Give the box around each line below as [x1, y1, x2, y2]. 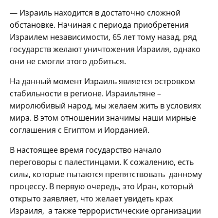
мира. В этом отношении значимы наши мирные [10, 112, 196, 123]
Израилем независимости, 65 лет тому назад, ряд [10, 31, 197, 42]
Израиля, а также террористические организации [10, 205, 201, 216]
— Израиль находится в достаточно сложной [10, 7, 181, 18]
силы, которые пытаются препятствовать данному [10, 168, 202, 180]
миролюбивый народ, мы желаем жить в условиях [10, 100, 201, 111]
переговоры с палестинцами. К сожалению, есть [10, 156, 194, 167]
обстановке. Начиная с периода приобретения [10, 19, 189, 30]
